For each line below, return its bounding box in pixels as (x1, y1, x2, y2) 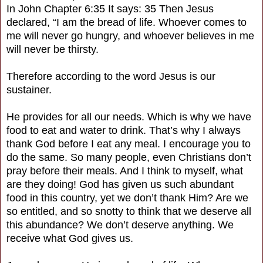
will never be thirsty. (6, 43, 99, 55)
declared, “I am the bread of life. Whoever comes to (6, 16, 247, 28)
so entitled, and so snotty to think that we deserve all (6, 205, 251, 217)
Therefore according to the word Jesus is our (6, 70, 215, 82)
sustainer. (6, 83, 52, 96)
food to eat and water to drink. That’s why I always (6, 124, 241, 136)
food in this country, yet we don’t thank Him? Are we (6, 191, 248, 204)
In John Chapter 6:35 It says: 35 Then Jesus (6, 2, 214, 15)
